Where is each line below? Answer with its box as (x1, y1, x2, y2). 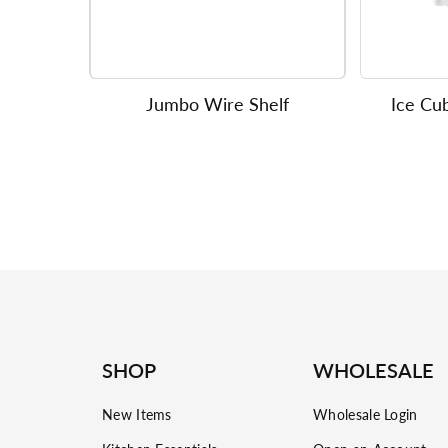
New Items (102, 405, 172, 423)
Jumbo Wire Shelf (145, 93, 289, 116)
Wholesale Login (313, 405, 418, 423)
